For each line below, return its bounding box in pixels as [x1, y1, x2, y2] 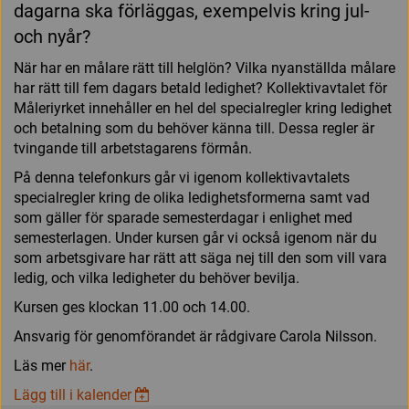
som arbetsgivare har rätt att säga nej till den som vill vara [14, 249, 387, 267]
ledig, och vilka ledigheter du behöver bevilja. [14, 269, 303, 287]
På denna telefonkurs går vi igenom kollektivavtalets [14, 169, 350, 186]
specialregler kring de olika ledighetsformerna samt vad [14, 189, 370, 206]
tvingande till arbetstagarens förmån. [14, 140, 252, 157]
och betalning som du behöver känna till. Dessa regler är [14, 120, 374, 137]
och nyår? [14, 26, 90, 47]
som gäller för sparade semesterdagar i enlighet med [14, 209, 352, 226]
